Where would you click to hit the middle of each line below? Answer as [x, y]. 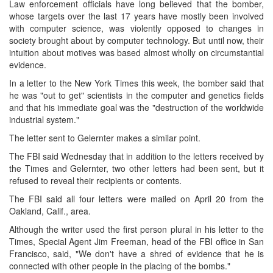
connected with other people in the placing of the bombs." [120, 265]
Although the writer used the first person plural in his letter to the [136, 229]
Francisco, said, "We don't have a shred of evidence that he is [136, 253]
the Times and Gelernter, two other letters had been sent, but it [136, 168]
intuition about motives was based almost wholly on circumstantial [136, 52]
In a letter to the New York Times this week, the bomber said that [136, 83]
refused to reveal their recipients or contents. [95, 180]
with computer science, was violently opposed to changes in [136, 28]
